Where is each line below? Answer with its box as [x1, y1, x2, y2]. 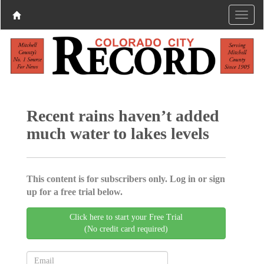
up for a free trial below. [26, 186, 123, 197]
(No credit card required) [84, 224, 168, 233]
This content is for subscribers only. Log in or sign [26, 173, 225, 184]
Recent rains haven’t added [26, 106, 219, 125]
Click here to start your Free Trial [70, 212, 183, 222]
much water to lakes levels [26, 124, 209, 143]
